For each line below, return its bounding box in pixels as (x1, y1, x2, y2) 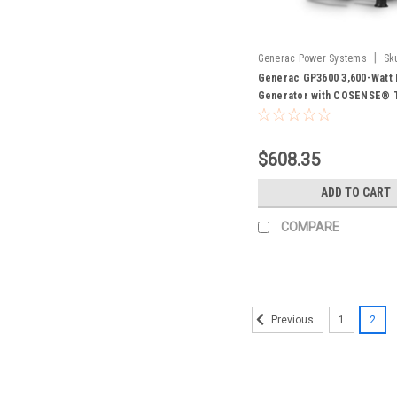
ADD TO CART (321, 184, 392, 199)
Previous (268, 313, 314, 326)
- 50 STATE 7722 (257, 106, 337, 120)
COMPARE (280, 219, 339, 234)
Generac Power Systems (257, 51, 367, 65)
